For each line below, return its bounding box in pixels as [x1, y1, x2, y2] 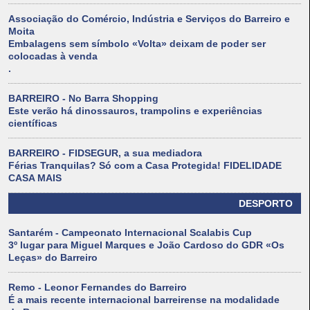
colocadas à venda [8, 51, 98, 62]
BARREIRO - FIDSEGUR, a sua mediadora [8, 147, 202, 159]
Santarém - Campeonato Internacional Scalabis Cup [8, 227, 252, 239]
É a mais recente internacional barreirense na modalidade [8, 294, 280, 306]
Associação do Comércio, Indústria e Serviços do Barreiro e [8, 13, 290, 25]
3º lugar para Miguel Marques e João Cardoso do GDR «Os [8, 239, 284, 251]
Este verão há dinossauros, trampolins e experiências [8, 105, 262, 117]
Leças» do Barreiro [8, 252, 98, 264]
